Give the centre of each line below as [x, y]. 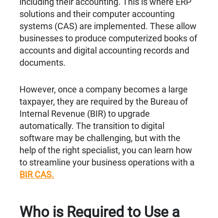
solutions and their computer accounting [97, 14]
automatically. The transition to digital [92, 126]
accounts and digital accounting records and [105, 51]
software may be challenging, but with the [100, 138]
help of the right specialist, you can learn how [106, 150]
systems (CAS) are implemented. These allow [108, 26]
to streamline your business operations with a [107, 163]
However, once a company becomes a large [104, 90]
